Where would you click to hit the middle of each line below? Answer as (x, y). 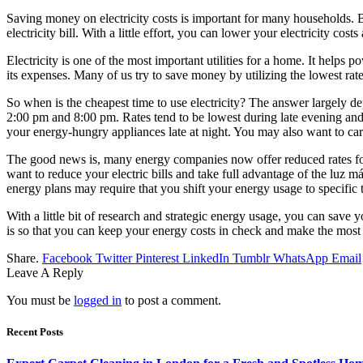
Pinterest (157, 258)
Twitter (114, 258)
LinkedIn (206, 258)
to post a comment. (171, 300)
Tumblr (251, 258)
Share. (23, 258)
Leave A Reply (45, 272)
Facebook (67, 258)
